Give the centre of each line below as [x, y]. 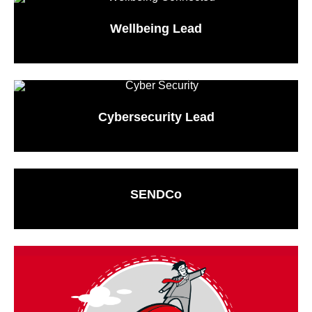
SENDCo [156, 194]
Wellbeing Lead [156, 28]
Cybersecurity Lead [156, 117]
